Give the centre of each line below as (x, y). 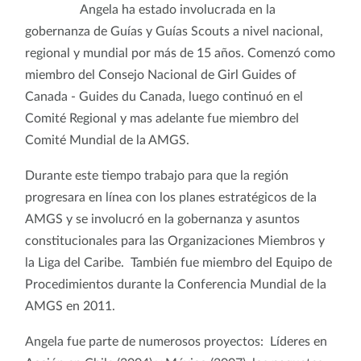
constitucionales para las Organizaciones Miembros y (175, 241)
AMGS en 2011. (81, 306)
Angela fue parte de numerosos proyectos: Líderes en (176, 341)
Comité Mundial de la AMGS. (107, 140)
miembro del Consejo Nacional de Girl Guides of (161, 75)
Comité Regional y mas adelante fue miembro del (162, 118)
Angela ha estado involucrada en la (177, 9)
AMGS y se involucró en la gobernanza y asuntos (162, 219)
